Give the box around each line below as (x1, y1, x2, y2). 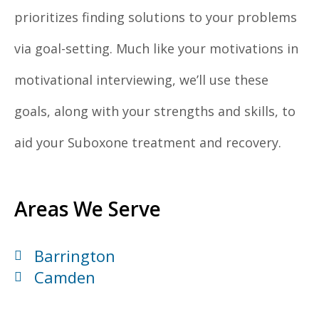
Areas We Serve (14, 195, 161, 223)
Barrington (33, 245, 115, 267)
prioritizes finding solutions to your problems (14, 9, 297, 26)
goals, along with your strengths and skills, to (14, 103, 296, 120)
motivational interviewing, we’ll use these (14, 71, 268, 89)
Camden (33, 266, 95, 288)
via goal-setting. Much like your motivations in (14, 40, 298, 58)
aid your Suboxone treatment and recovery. (14, 134, 281, 152)
